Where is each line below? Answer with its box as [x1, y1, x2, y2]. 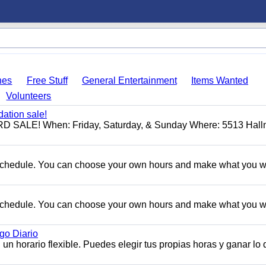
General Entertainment [81, 75, 177, 85]
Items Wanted [191, 75, 249, 85]
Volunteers [6, 91, 52, 101]
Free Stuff [26, 75, 68, 85]
